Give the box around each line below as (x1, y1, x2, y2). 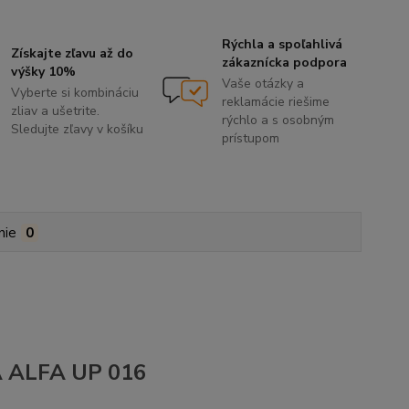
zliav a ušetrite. (11, 102, 100, 121)
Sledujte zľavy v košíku (11, 121, 144, 139)
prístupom (221, 130, 279, 148)
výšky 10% (11, 63, 77, 81)
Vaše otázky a (221, 75, 304, 93)
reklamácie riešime (221, 93, 330, 111)
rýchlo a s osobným (221, 111, 334, 130)
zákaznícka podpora (221, 54, 347, 72)
